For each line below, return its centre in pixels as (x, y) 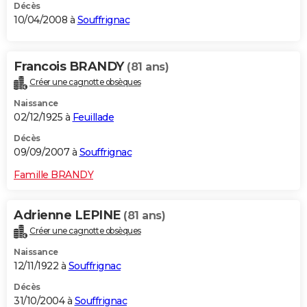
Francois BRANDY (70, 67)
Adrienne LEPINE (69, 215)
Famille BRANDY (53, 174)
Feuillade (93, 117)
